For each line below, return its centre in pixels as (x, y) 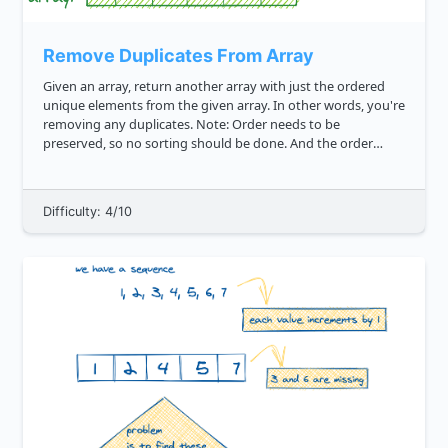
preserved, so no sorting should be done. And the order (208, 143)
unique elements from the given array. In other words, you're (224, 105)
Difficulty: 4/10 (87, 212)
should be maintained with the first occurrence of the (201, 162)
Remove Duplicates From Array (178, 56)
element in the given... (108, 181)
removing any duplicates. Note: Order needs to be (119, 124)
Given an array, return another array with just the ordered (214, 86)
